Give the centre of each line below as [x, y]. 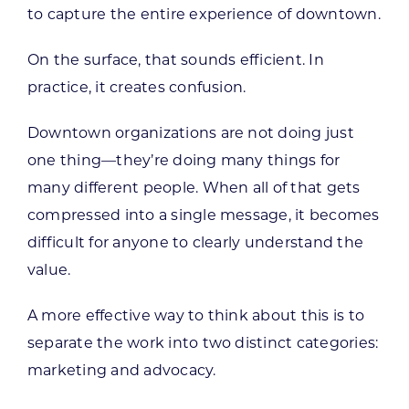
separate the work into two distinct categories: [203, 342]
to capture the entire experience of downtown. [204, 14]
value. [49, 269]
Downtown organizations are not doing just [190, 132]
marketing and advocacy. [121, 370]
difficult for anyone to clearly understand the [195, 242]
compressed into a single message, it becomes [203, 215]
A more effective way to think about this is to [196, 315]
